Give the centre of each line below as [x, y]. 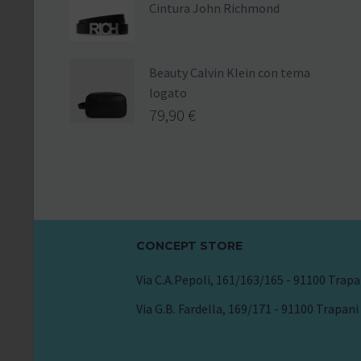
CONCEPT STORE [189, 246]
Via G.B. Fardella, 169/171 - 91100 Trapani [247, 309]
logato [168, 93]
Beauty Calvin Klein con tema [230, 73]
